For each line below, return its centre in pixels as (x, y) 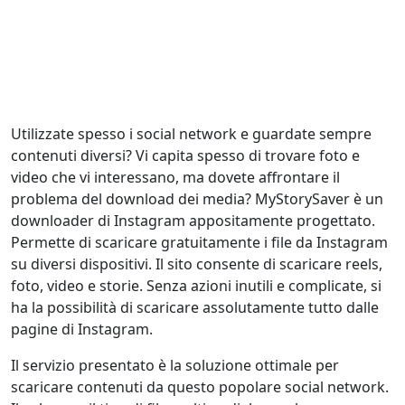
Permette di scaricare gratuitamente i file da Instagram (199, 242)
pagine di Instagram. (82, 329)
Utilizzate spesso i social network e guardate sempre (191, 134)
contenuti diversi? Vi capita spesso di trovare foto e (185, 155)
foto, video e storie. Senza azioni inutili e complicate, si (196, 286)
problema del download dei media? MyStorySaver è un (197, 199)
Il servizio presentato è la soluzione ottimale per (175, 365)
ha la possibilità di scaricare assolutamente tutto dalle (195, 307)
